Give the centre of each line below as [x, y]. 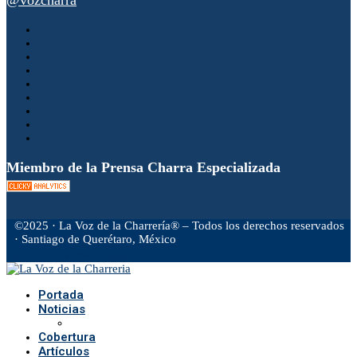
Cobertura [67, 337]
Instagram [120, 255]
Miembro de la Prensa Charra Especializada [143, 168]
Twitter [75, 255]
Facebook [31, 255]
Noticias [62, 310]
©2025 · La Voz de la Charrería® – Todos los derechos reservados [179, 226]
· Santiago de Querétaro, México [95, 239]
